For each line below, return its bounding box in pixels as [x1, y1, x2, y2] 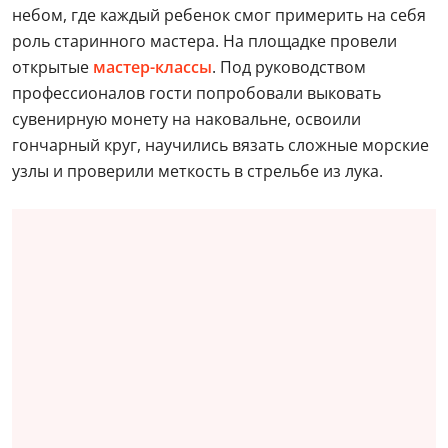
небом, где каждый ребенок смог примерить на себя [12, 4, 426, 26]
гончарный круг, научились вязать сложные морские [12, 134, 429, 156]
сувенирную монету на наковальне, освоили [12, 108, 361, 130]
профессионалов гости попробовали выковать [12, 82, 381, 104]
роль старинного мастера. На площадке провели [12, 30, 397, 52]
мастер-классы [93, 56, 212, 78]
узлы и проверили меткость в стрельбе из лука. [12, 160, 387, 182]
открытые [12, 56, 93, 78]
